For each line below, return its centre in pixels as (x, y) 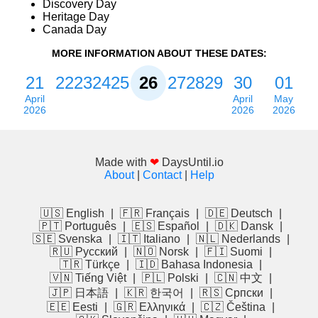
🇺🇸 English (72, 214)
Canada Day (75, 30)
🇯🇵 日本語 (79, 293)
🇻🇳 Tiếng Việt (88, 278)
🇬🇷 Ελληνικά (149, 307)
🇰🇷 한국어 (154, 293)
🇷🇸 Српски (231, 293)
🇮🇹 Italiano (149, 239)
